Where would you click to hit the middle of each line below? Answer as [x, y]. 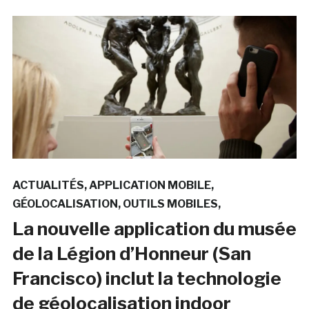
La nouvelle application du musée [154, 228]
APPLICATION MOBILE [150, 185]
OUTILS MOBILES [170, 203]
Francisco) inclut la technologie [147, 278]
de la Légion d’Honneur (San [131, 253]
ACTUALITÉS [48, 185]
